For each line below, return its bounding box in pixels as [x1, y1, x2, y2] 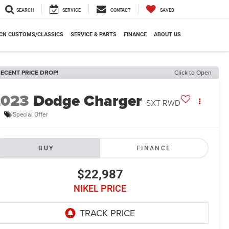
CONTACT [110, 8, 130, 13]
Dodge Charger [33, 89, 143, 112]
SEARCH [16, 8, 34, 13]
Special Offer [13, 110, 48, 118]
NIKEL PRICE [74, 183, 126, 194]
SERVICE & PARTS [71, 31, 117, 38]
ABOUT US [154, 31, 181, 38]
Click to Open [174, 68, 212, 77]
